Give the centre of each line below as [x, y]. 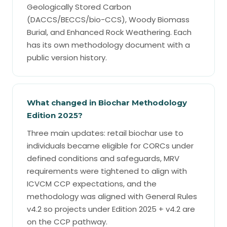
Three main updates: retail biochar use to [105, 133]
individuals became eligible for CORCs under [110, 146]
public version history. [67, 58]
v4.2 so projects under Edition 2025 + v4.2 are [111, 209]
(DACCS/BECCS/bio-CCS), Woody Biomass [108, 20]
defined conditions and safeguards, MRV [103, 158]
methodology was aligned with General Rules [112, 196]
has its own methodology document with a [108, 45]
